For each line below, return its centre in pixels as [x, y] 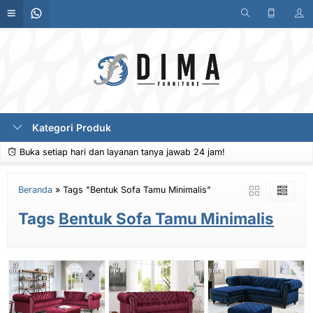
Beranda [35, 190]
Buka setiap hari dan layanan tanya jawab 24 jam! [121, 152]
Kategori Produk [70, 128]
